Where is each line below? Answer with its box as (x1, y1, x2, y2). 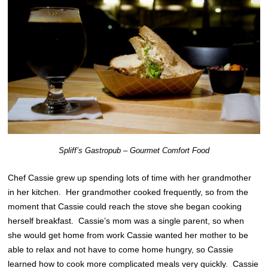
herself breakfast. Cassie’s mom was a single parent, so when (8, 216, 245, 226)
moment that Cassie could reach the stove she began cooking (8, 202, 242, 212)
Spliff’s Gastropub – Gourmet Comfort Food (59, 146, 209, 156)
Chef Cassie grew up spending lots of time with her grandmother (8, 173, 252, 183)
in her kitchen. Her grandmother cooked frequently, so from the (8, 187, 249, 197)
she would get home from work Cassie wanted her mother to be (8, 230, 249, 240)
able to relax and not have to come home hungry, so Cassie (8, 245, 234, 255)
